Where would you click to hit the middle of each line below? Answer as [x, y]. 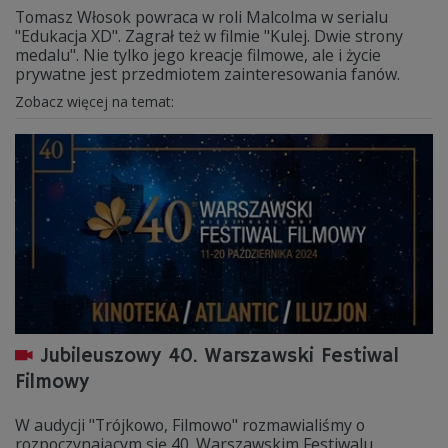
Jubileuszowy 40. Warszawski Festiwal [219, 356]
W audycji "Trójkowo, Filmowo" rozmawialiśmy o [190, 425]
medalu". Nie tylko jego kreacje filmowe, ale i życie [198, 55]
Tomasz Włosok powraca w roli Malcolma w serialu [201, 17]
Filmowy [52, 382]
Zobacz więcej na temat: [96, 101]
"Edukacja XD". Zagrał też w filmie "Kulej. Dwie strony [209, 36]
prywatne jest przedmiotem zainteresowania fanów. [207, 74]
